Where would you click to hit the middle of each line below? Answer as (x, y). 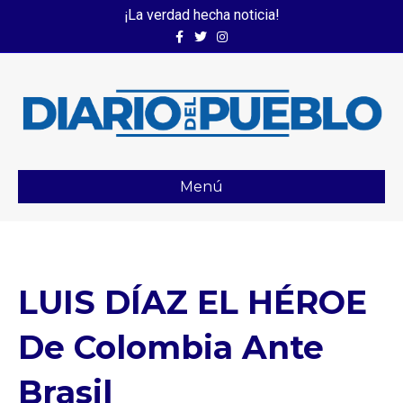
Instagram (236, 31)
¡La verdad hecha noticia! (201, 15)
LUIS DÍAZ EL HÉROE (193, 302)
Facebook (191, 31)
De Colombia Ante (171, 347)
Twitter (206, 31)
